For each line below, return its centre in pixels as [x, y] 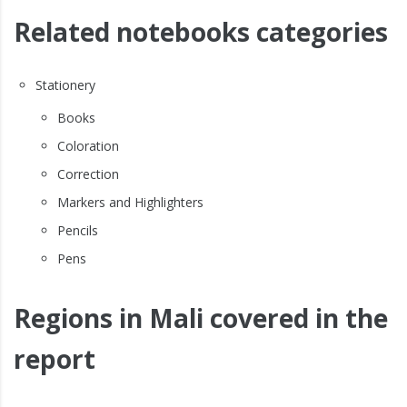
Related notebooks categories [201, 32]
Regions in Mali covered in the [201, 318]
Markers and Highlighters [130, 203]
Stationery [65, 85]
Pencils [78, 231]
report [55, 359]
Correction [88, 174]
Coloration [88, 146]
